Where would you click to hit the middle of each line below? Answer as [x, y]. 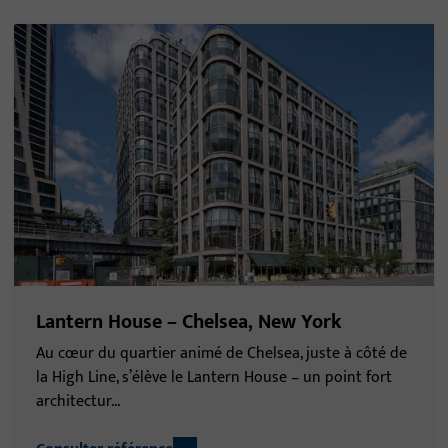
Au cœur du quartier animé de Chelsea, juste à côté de [221, 354]
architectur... [78, 402]
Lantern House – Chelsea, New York [189, 322]
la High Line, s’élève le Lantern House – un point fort [214, 378]
